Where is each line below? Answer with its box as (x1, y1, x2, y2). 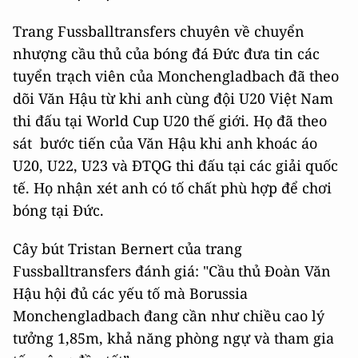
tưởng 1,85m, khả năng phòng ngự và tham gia (13, 328, 334, 348)
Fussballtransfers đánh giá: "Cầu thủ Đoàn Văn (13, 261, 331, 280)
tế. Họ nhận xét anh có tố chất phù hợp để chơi (13, 177, 332, 197)
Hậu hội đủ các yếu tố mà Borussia (13, 283, 248, 303)
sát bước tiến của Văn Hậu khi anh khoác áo (13, 133, 317, 153)
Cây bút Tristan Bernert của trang (13, 238, 242, 258)
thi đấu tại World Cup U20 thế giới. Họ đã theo (13, 110, 327, 130)
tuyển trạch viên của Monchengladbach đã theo (13, 66, 339, 86)
